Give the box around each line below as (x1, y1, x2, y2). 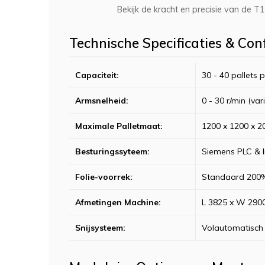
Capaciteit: (75, 69, 119, 80)
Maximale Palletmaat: (75, 120, 163, 131)
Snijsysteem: (75, 222, 125, 233)
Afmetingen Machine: (75, 196, 161, 208)
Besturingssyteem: (75, 146, 150, 157)
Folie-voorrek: (75, 171, 132, 182)
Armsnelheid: (75, 95, 128, 106)
